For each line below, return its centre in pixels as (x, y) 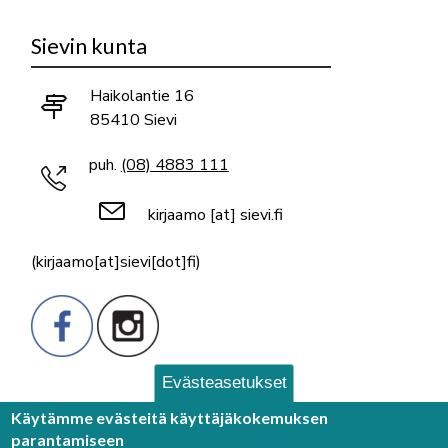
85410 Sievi (133, 120)
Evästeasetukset (224, 382)
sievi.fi (261, 214)
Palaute (70, 418)
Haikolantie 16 (141, 96)
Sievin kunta (88, 45)
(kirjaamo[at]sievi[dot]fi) (115, 261)
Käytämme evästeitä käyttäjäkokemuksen (170, 417)
